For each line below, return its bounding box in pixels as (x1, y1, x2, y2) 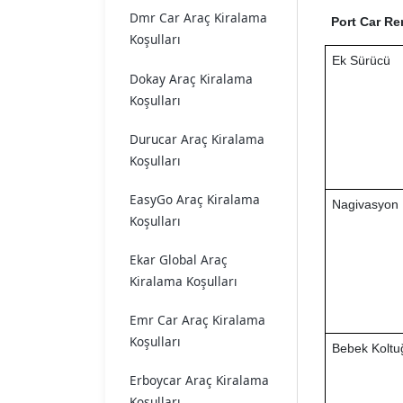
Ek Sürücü (331, 53, 390, 68)
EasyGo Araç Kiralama (130, 190, 260, 208)
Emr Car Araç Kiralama (130, 311, 265, 329)
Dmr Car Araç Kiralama (130, 9, 267, 27)
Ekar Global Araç (130, 251, 228, 269)
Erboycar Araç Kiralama (130, 372, 269, 390)
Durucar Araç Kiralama (130, 130, 264, 148)
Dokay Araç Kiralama (130, 69, 253, 87)
